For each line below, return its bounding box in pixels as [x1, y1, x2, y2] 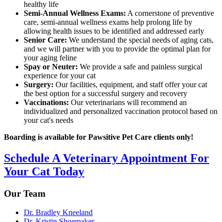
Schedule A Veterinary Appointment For [4, 151, 209, 165]
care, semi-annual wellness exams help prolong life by [24, 17, 192, 26]
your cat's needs [24, 115, 73, 124]
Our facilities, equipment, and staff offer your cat [54, 80, 207, 89]
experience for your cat [24, 71, 96, 80]
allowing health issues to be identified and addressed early [24, 26, 204, 35]
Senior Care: [24, 35, 67, 44]
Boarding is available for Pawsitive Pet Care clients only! [4, 132, 193, 141]
